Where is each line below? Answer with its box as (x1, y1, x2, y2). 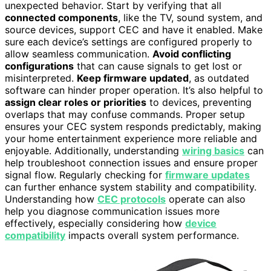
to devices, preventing (146, 96, 252, 108)
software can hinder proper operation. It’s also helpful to (5, 83, 263, 96)
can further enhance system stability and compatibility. (5, 180, 256, 193)
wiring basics (182, 144, 244, 157)
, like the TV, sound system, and (118, 11, 263, 24)
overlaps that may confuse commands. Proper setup (5, 108, 245, 120)
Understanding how (5, 192, 97, 205)
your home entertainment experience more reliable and (5, 132, 257, 145)
